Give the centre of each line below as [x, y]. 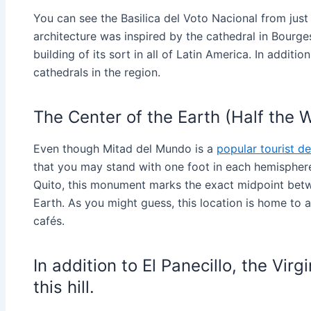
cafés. [49, 220]
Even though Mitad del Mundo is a [125, 148]
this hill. [64, 287]
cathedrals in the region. [97, 72]
